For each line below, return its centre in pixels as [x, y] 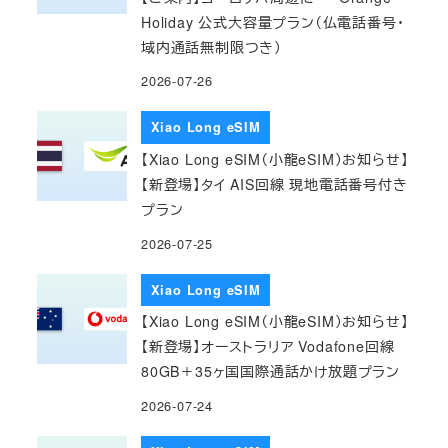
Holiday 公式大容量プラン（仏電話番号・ [273, 21]
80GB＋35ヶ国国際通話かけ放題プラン [271, 371]
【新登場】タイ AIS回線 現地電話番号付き [274, 184]
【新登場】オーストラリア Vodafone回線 [268, 346]
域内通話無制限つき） [212, 46]
